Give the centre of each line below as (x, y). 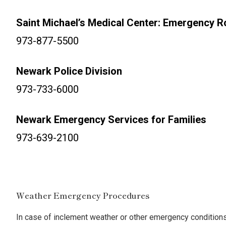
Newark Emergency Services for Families (111, 120)
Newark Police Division (69, 71)
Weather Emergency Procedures (83, 195)
